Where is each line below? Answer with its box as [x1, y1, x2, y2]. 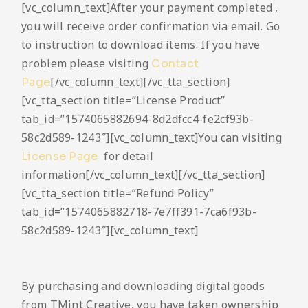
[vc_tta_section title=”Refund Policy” [21, 186, 214, 201]
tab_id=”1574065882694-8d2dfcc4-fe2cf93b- [21, 111, 254, 127]
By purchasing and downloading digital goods [21, 278, 265, 294]
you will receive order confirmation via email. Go [21, 19, 280, 34]
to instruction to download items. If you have [21, 37, 261, 53]
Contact [151, 56, 199, 71]
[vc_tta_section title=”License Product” [21, 93, 225, 109]
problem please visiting [21, 56, 152, 71]
